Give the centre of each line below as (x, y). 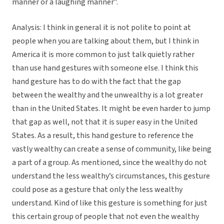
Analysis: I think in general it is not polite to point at (101, 28)
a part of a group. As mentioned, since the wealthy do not (109, 163)
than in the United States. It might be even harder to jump (111, 109)
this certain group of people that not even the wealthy (105, 217)
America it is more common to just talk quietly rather (103, 55)
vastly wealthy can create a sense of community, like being (112, 149)
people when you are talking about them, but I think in (105, 41)
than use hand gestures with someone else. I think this (105, 68)
